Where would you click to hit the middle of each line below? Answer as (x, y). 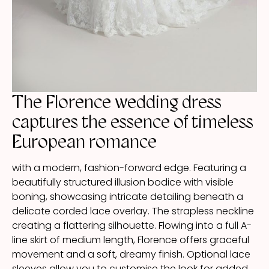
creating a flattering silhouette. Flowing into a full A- (132, 226)
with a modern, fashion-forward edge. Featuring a (129, 168)
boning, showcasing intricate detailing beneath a (128, 197)
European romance (84, 142)
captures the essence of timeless (133, 122)
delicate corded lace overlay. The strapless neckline (133, 211)
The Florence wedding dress (117, 102)
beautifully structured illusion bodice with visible (123, 183)
